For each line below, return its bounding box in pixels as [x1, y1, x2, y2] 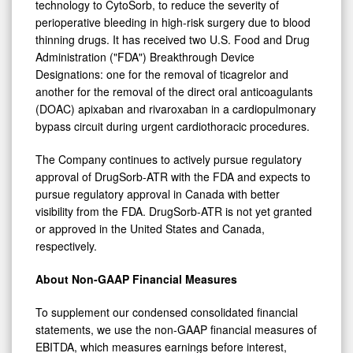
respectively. [35, 238, 97, 255]
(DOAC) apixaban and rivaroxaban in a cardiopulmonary [35, 101, 316, 117]
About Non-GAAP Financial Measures [35, 271, 237, 288]
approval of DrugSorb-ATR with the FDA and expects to [35, 169, 310, 185]
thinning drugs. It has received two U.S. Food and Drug [35, 32, 310, 48]
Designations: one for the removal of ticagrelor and [35, 66, 288, 83]
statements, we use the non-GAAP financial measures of [35, 321, 317, 338]
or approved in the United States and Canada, [35, 221, 265, 237]
